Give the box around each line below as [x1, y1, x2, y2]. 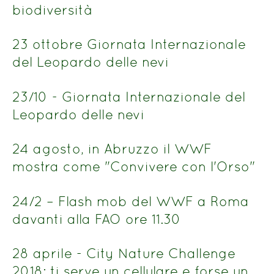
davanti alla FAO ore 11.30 [12, 210, 181, 227]
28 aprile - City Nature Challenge [12, 245, 235, 261]
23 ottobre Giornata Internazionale [12, 36, 246, 53]
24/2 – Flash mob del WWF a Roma [12, 193, 249, 209]
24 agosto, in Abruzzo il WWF [12, 141, 212, 157]
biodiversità [12, 1, 92, 18]
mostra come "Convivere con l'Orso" [12, 158, 255, 175]
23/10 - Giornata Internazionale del [12, 88, 245, 105]
